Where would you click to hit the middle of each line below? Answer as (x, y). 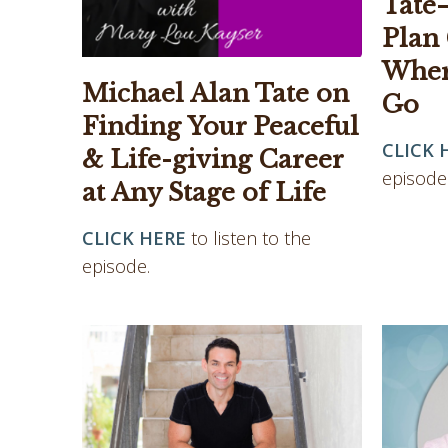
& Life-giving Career (212, 160)
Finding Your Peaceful (220, 127)
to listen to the (251, 238)
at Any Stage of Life (204, 193)
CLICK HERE (134, 238)
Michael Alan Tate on (215, 94)
